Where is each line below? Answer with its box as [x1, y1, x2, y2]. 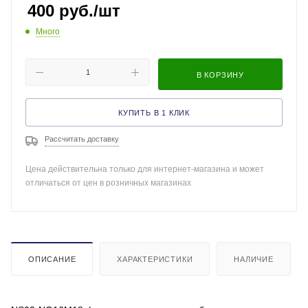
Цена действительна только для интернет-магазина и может [25, 164, 264, 174]
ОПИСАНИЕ [28, 254, 76, 263]
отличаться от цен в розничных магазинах [25, 178, 191, 188]
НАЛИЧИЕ [234, 254, 274, 263]
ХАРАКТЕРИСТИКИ [117, 254, 193, 263]
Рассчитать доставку [45, 135, 119, 143]
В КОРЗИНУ [196, 71, 245, 79]
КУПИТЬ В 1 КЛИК [118, 109, 190, 117]
